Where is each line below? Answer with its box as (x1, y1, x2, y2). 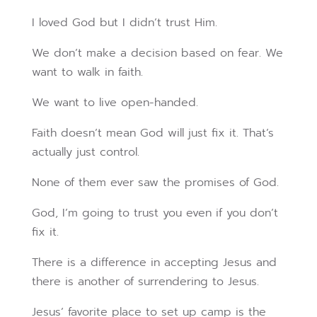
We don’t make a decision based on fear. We (31, 45, 283, 62)
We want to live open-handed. (31, 94, 198, 112)
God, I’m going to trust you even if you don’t (31, 204, 278, 222)
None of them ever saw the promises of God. (31, 174, 279, 192)
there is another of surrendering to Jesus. (31, 273, 259, 291)
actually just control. (31, 144, 139, 161)
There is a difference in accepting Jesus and (31, 254, 277, 272)
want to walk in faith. (31, 64, 143, 81)
